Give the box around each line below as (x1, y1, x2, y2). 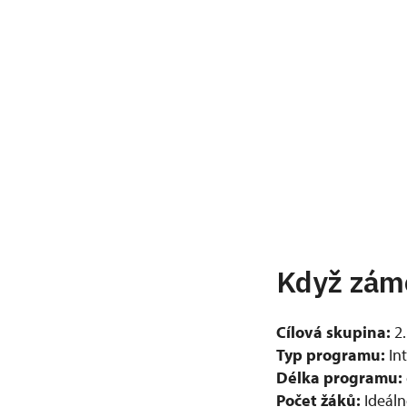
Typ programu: (276, 343, 385, 365)
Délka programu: (276, 366, 402, 388)
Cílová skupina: (276, 321, 394, 342)
